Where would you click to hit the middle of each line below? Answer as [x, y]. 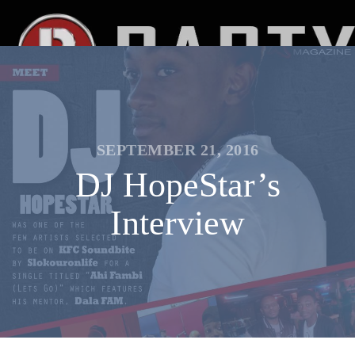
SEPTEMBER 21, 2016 [177, 150]
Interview [177, 223]
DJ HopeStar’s [177, 185]
